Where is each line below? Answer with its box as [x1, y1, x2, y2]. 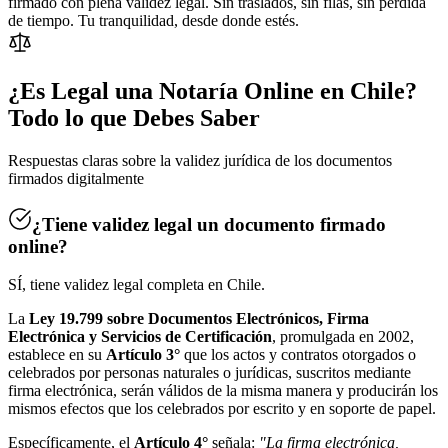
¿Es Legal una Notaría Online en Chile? [8, 77, 417, 104]
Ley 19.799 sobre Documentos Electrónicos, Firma [29, 310, 369, 328]
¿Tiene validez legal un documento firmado [32, 213, 386, 235]
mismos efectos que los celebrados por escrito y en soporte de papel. [8, 400, 436, 418]
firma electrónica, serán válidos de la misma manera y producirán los [8, 382, 438, 400]
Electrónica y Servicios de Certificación [8, 328, 272, 346]
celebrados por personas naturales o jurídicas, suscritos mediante [8, 364, 411, 382]
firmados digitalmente [8, 169, 144, 187]
